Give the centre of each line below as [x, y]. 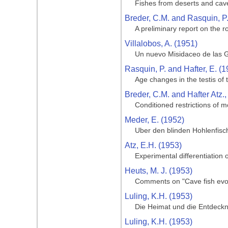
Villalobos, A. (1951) [161, 44]
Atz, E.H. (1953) [153, 145]
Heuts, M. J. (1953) [159, 171]
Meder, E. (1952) [154, 120]
